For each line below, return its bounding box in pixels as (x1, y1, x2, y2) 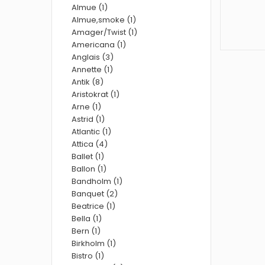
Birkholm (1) (72, 238, 116, 249)
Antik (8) (72, 76, 104, 88)
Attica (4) (72, 138, 108, 150)
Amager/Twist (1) (72, 27, 137, 38)
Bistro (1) (72, 250, 104, 261)
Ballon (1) (72, 163, 106, 174)
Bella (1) (72, 213, 102, 224)
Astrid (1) (72, 114, 105, 125)
